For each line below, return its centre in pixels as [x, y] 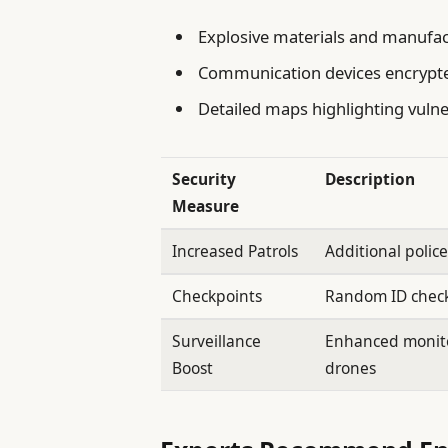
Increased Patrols [235, 250]
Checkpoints [217, 295]
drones [351, 367]
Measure [206, 205]
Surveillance [217, 340]
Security [204, 178]
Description [370, 178]
